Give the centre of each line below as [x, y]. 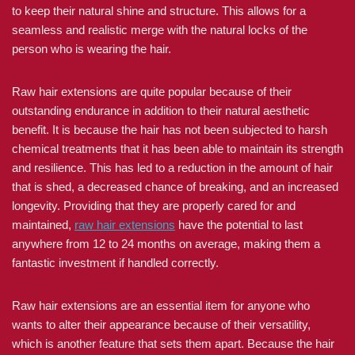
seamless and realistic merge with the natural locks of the [160, 30]
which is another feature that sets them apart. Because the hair [173, 344]
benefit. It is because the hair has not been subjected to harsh [170, 130]
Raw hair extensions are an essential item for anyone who [161, 305]
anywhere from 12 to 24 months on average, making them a [166, 244]
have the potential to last [239, 225]
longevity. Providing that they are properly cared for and [154, 206]
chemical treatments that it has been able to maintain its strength [177, 149]
